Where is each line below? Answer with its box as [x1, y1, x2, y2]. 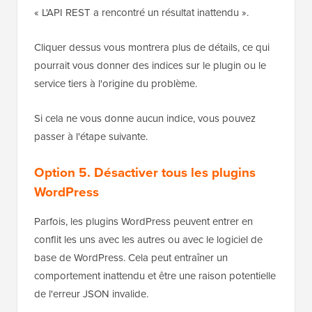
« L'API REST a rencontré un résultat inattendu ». [34, 4, 249, 19]
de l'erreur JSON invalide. [34, 286, 148, 301]
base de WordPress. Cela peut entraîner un [34, 249, 228, 265]
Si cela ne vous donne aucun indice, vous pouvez [34, 110, 256, 125]
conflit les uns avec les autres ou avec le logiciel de [34, 231, 263, 247]
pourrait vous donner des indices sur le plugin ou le [34, 57, 266, 72]
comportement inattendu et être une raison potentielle [34, 267, 276, 283]
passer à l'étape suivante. [34, 128, 148, 143]
